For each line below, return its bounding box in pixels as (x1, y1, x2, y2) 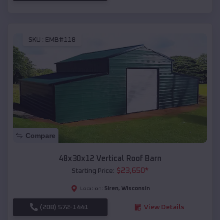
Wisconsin (121, 185, 150, 192)
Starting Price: (71, 167, 114, 174)
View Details (143, 203, 184, 211)
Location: (80, 186, 103, 191)
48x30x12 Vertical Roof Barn (58, 154, 162, 163)
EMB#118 (45, 36, 76, 43)
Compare (26, 131, 55, 139)
